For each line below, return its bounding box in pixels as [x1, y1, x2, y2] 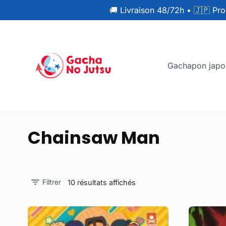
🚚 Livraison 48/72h [109, 5, 184, 15]
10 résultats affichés [68, 178, 136, 187]
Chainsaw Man [28, 126, 160, 150]
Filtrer [42, 178, 61, 187]
